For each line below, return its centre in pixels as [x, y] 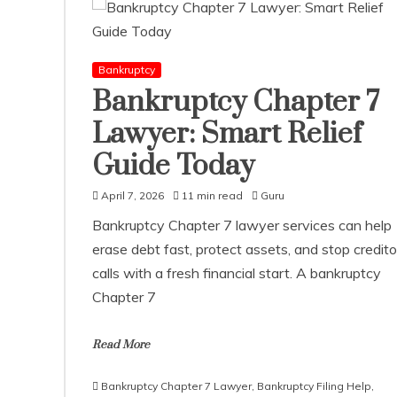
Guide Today [173, 166]
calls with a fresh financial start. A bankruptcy [237, 273]
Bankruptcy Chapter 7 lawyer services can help [242, 225]
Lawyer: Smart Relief [227, 134]
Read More [121, 345]
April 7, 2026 [132, 195]
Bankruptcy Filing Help [314, 386]
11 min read [212, 195]
